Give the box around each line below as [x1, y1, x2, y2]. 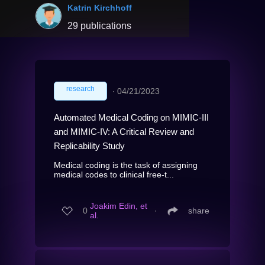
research [66, 84, 95, 93]
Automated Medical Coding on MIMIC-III [54, 112, 209, 122]
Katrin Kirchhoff [67, 2, 132, 12]
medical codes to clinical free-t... [54, 169, 174, 179]
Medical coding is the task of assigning [54, 160, 198, 170]
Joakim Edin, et [90, 201, 147, 211]
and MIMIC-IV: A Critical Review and [54, 126, 194, 137]
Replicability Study [54, 140, 125, 151]
